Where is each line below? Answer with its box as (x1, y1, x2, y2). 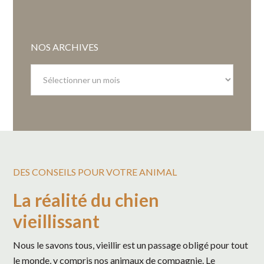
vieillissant (13, 210, 100, 232)
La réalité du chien (13, 189, 160, 211)
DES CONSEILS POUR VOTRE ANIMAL (13, 166, 177, 178)
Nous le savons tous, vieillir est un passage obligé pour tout (13, 239, 249, 251)
